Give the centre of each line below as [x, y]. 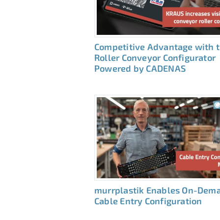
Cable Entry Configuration [148, 201]
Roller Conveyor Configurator [155, 58]
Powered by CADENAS [140, 69]
